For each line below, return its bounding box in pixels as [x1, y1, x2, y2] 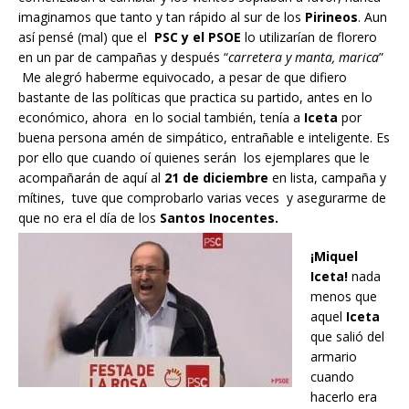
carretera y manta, [228, 48, 335, 67]
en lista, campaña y [268, 169, 386, 187]
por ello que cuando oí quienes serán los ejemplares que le [18, 149, 370, 167]
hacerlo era [310, 388, 377, 406]
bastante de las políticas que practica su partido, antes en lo [18, 89, 372, 107]
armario [310, 348, 357, 366]
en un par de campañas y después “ [18, 48, 228, 67]
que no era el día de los [18, 209, 160, 227]
